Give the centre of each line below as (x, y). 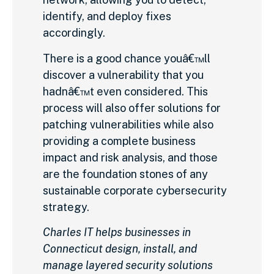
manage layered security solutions (128, 265)
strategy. (66, 207)
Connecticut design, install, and (120, 248)
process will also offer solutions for (132, 108)
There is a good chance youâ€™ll (127, 58)
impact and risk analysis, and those (130, 157)
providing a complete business (119, 141)
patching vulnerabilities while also (128, 124)
